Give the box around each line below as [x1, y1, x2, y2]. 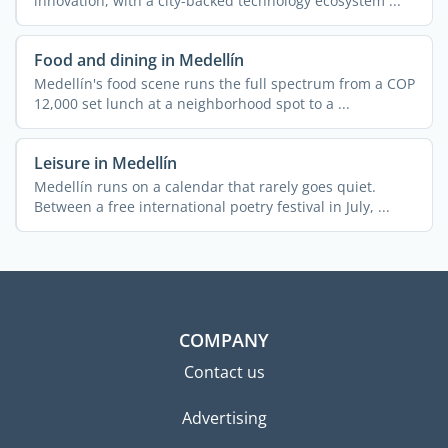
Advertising [181, 406, 267, 429]
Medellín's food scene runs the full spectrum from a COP [33, 74, 415, 93]
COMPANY [179, 327, 269, 352]
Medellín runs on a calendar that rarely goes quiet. [33, 176, 376, 196]
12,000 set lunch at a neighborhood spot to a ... [33, 94, 350, 113]
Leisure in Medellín [33, 151, 177, 174]
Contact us [183, 360, 265, 383]
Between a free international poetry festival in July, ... [33, 196, 390, 216]
